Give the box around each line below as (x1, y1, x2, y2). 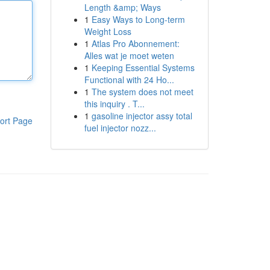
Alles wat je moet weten (84, 49, 174, 61)
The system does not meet (91, 86, 193, 98)
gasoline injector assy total (91, 110, 192, 122)
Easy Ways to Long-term (91, 13, 185, 25)
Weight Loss (84, 25, 131, 37)
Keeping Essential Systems (91, 61, 195, 74)
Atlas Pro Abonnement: (91, 37, 180, 49)
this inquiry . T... (84, 98, 145, 110)
